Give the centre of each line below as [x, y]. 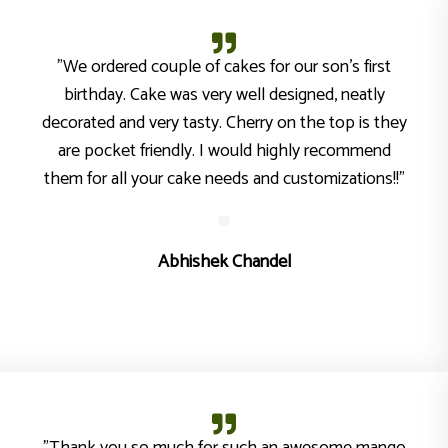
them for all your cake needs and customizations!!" [224, 179]
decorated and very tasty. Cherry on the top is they [224, 123]
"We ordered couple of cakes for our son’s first [224, 67]
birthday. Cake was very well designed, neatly [224, 95]
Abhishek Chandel [224, 262]
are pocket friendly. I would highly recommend [224, 151]
